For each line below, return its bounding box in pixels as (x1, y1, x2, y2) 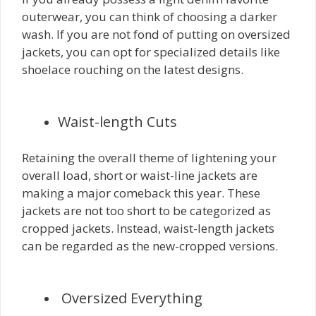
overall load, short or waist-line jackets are (22, 166, 257, 183)
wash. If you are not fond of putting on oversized (22, 25, 291, 42)
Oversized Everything (61, 288, 206, 308)
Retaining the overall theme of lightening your (22, 149, 276, 166)
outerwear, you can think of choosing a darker (22, 8, 277, 25)
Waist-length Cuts (58, 112, 177, 131)
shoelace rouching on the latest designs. (22, 61, 243, 78)
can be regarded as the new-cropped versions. (22, 237, 278, 254)
